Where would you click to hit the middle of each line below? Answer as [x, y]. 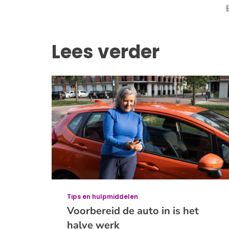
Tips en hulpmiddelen [102, 197]
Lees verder [105, 52]
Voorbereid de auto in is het [133, 211]
